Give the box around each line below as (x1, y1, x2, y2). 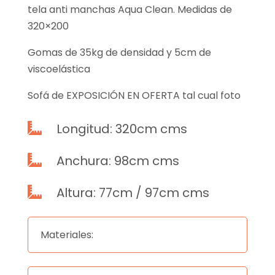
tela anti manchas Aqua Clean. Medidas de (27, 2, 232, 17)
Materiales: (40, 228, 93, 242)
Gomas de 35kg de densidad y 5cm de (27, 45, 211, 60)
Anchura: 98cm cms (56, 152, 179, 170)
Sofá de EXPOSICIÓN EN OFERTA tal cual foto (27, 88, 241, 103)
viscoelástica (27, 62, 90, 77)
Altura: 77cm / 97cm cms (56, 184, 209, 202)
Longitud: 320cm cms (56, 120, 187, 138)
